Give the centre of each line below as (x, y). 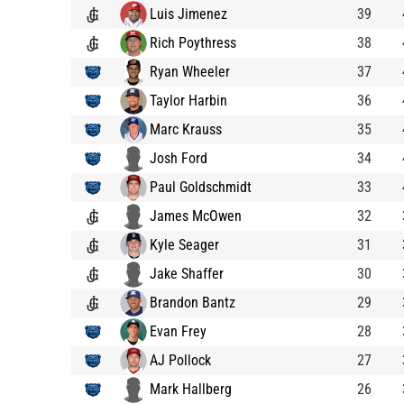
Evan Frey (178, 331)
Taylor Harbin (188, 100)
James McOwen (196, 216)
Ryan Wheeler (190, 71)
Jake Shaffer (187, 273)
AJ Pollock (180, 360)
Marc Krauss (186, 129)
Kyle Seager (184, 244)
